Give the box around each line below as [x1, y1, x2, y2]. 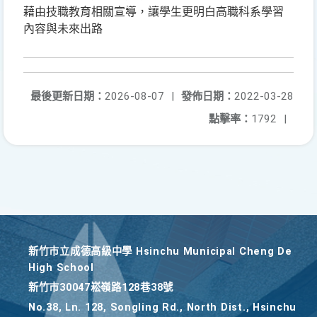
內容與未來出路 [23, 22, 103, 35]
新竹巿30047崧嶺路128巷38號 [28, 282, 173, 294]
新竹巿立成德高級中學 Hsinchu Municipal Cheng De [28, 246, 292, 258]
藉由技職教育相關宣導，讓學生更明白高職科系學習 [23, 5, 284, 18]
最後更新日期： [30, 90, 105, 103]
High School [28, 262, 94, 274]
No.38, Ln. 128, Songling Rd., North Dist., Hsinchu [28, 301, 297, 313]
